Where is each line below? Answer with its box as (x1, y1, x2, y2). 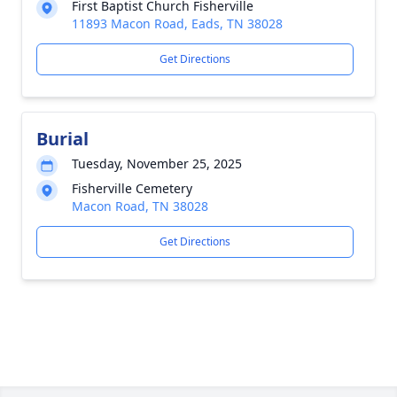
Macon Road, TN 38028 (72, 198, 208, 214)
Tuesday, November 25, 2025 (72, 155, 242, 172)
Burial (36, 127, 89, 151)
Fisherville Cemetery (72, 180, 192, 197)
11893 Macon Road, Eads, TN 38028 (72, 15, 283, 32)
